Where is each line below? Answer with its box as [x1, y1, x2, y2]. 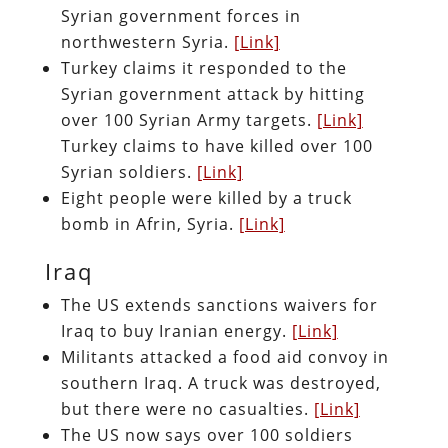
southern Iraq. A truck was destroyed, [60, 371, 381, 394]
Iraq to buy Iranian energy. [60, 319, 292, 342]
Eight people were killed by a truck [60, 186, 352, 209]
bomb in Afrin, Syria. [60, 212, 239, 235]
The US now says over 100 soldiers [60, 423, 353, 446]
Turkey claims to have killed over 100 [60, 134, 373, 157]
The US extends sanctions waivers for [60, 293, 378, 316]
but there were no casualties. [60, 397, 314, 420]
